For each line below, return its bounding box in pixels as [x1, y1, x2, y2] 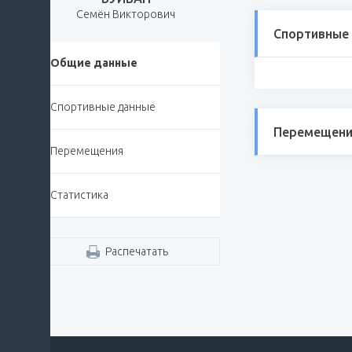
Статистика [50, 189, 108, 202]
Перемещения [50, 145, 123, 158]
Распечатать [104, 245, 168, 258]
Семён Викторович [76, 8, 175, 21]
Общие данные [50, 57, 137, 70]
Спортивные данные [50, 101, 156, 114]
